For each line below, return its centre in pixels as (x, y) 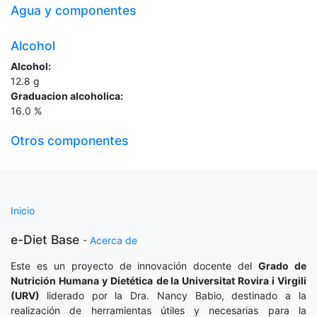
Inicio (23, 211)
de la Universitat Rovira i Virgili (231, 281)
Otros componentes (69, 140)
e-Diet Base (45, 240)
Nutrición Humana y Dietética (82, 281)
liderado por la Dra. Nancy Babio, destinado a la (177, 295)
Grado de (283, 266)
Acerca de (114, 240)
